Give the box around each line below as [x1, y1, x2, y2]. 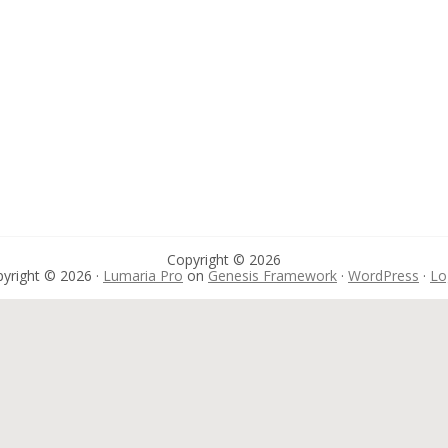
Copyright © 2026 [167, 250, 281, 269]
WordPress [348, 266, 419, 285]
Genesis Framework [208, 266, 337, 285]
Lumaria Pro [103, 266, 183, 285]
